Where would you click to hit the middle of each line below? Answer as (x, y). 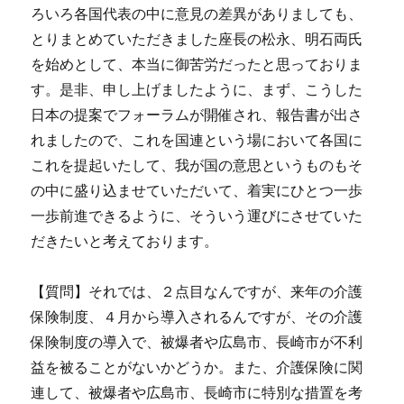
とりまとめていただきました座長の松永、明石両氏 (197, 39)
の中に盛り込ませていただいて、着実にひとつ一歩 (197, 191)
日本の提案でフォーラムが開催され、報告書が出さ (197, 115)
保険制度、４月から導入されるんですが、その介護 (197, 317)
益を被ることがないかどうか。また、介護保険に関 (197, 367)
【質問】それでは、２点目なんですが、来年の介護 (197, 292)
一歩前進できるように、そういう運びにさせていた (197, 216)
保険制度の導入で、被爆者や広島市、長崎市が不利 (197, 342)
